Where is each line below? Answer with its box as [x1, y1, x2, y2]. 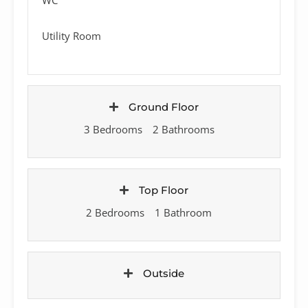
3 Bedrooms [83, 122, 142, 136]
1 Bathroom [155, 205, 212, 219]
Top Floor [139, 183, 188, 197]
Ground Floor [129, 100, 199, 113]
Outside [143, 266, 184, 280]
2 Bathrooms [152, 122, 214, 136]
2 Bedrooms [86, 205, 144, 219]
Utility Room [42, 28, 101, 43]
